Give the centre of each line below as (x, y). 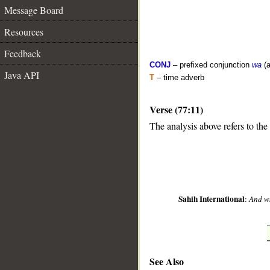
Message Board (34, 10)
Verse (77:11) (176, 109)
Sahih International (212, 199)
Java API (22, 75)
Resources (24, 32)
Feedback (23, 53)
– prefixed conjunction (211, 65)
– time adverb (179, 77)
